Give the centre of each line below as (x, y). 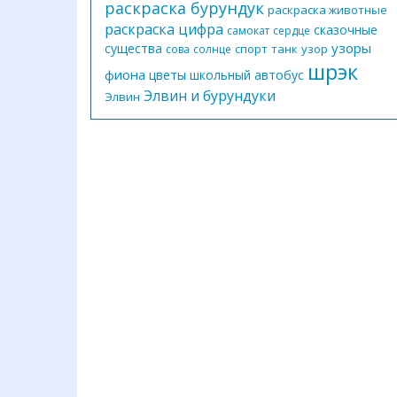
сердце (292, 31)
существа (133, 48)
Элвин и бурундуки (210, 96)
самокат (248, 31)
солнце (212, 49)
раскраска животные (327, 10)
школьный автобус (247, 75)
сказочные (346, 30)
